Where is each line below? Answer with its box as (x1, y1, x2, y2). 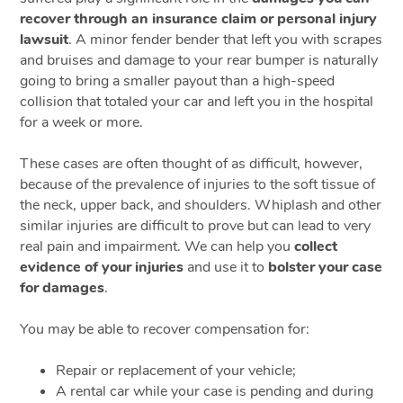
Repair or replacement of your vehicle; (56, 360, 297, 381)
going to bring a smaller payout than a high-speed (20, 70, 336, 91)
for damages (20, 277, 105, 298)
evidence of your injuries (20, 256, 184, 277)
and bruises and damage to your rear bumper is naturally (20, 49, 379, 70)
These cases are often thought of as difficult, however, (20, 153, 363, 174)
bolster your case (268, 256, 383, 277)
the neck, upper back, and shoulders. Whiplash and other (20, 194, 382, 215)
